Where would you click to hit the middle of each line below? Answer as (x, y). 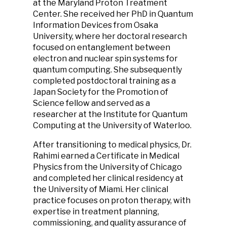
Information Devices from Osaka (96, 25)
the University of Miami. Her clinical (101, 189)
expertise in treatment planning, (96, 212)
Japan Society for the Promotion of (101, 92)
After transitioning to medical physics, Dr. (112, 145)
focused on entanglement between (102, 47)
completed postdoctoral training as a (104, 81)
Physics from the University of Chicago (107, 167)
